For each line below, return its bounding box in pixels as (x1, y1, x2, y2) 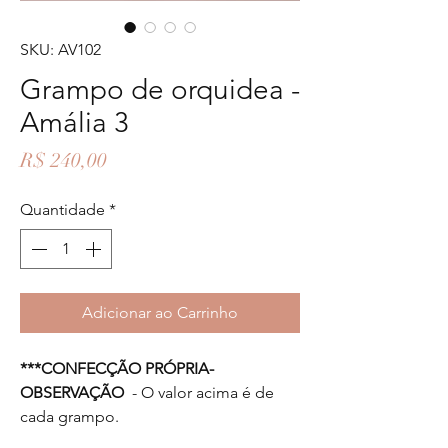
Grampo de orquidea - (20, 73, 300, 106)
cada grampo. (20, 407, 123, 426)
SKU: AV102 (20, 40, 101, 59)
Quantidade (20, 200, 105, 219)
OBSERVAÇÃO (20, 383, 132, 402)
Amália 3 (20, 106, 129, 139)
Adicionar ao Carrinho (82, 303, 238, 322)
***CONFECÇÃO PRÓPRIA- (20, 359, 214, 378)
